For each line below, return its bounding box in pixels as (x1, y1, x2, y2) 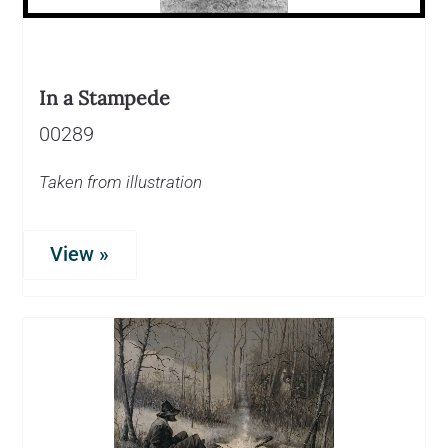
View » (50, 242, 110, 266)
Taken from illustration (39, 171, 202, 192)
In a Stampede (39, 84, 170, 110)
